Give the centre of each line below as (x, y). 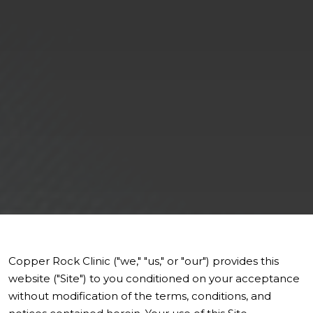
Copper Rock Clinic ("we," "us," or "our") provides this (144, 261)
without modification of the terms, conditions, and (140, 296)
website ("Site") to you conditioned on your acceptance (154, 278)
